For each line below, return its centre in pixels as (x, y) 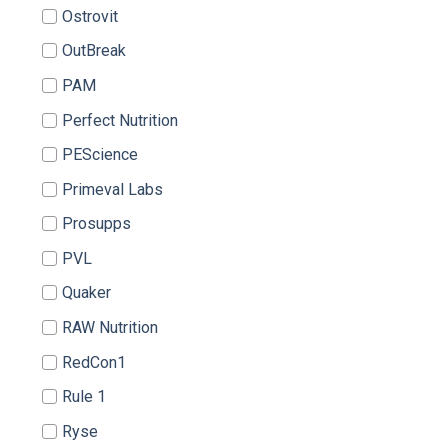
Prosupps (96, 224)
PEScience (100, 155)
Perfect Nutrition (120, 120)
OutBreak (94, 51)
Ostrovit (90, 16)
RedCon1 (94, 362)
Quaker (86, 293)
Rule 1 (84, 397)
